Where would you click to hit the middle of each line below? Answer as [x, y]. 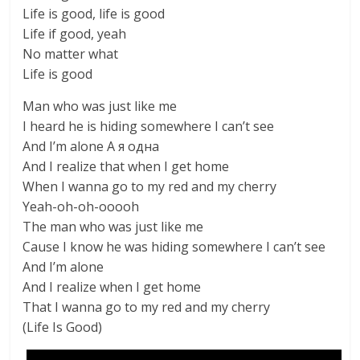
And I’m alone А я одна [91, 146]
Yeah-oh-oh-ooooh [81, 207]
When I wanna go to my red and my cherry [150, 186]
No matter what [71, 54]
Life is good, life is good [94, 14]
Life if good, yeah [75, 34]
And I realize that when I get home [126, 166]
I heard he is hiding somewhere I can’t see [149, 126]
